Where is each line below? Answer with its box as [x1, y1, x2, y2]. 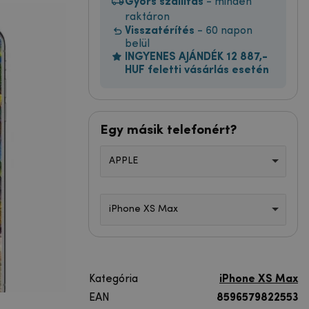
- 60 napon [195, 25, 252, 37]
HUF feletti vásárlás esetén [125, 64, 269, 76]
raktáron [125, 11, 170, 23]
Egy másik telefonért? [100, 123, 237, 137]
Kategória [89, 273, 138, 285]
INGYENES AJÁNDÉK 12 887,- [125, 51, 268, 63]
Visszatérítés [125, 25, 195, 37]
